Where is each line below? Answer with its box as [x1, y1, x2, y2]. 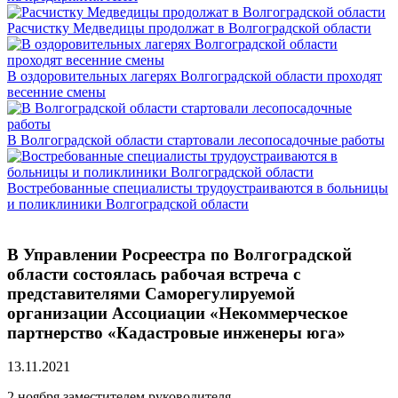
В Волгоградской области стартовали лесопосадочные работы [7, 132, 385, 147]
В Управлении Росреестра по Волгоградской [7, 244, 352, 264]
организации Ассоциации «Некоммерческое [7, 303, 347, 322]
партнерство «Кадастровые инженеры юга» [7, 322, 346, 342]
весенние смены [7, 84, 106, 99]
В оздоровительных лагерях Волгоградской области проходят [7, 68, 382, 84]
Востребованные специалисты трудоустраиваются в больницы [7, 180, 388, 195]
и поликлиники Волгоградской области [7, 196, 249, 211]
